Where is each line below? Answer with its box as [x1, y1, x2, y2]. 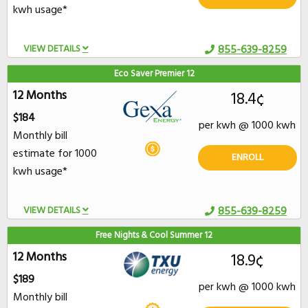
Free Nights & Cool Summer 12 [96, 228, 212, 243]
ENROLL [231, 150, 263, 166]
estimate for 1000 [13, 145, 98, 163]
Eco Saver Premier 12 [113, 67, 195, 81]
